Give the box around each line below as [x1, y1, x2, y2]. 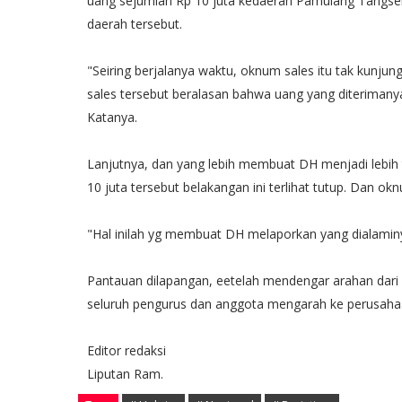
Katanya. [87, 109, 137, 126]
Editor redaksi [87, 342, 166, 359]
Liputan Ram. [87, 365, 163, 382]
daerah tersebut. [87, 15, 182, 32]
